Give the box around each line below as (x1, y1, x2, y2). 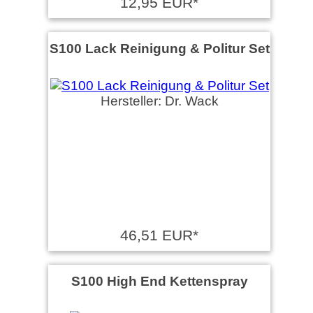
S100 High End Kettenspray (71, 273, 248, 289)
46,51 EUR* (120, 227, 199, 243)
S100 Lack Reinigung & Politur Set (49, 41, 270, 56)
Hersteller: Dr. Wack (100, 94, 219, 108)
